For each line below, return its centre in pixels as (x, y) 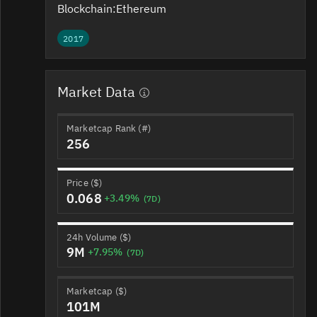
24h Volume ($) (99, 237)
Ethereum (143, 9)
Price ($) (85, 183)
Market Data (96, 92)
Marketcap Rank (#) (109, 129)
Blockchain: (87, 9)
